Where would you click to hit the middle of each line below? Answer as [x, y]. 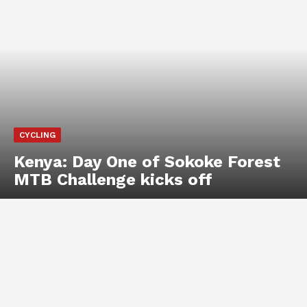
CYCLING [37, 135]
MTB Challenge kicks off [113, 179]
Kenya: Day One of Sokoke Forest [147, 161]
